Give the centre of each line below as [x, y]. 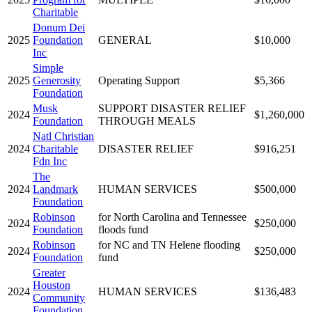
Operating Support [139, 80]
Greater [49, 272]
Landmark [55, 189]
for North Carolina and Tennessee [172, 217]
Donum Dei [59, 27]
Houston [52, 285]
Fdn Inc [50, 161]
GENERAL [125, 40]
